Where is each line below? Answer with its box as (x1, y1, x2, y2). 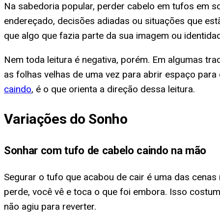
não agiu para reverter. (4, 201, 96, 213)
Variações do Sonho (4, 111, 128, 128)
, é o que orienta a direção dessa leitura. (31, 83, 195, 95)
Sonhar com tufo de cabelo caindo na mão (4, 143, 206, 157)
